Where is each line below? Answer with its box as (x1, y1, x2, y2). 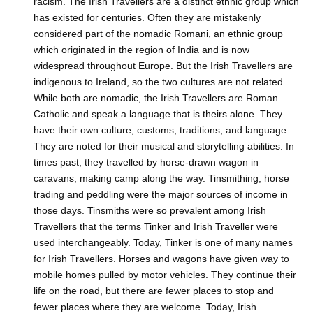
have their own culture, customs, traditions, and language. (34, 124, 289, 136)
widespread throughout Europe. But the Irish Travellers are (34, 60, 293, 72)
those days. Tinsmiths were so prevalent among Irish (34, 205, 266, 217)
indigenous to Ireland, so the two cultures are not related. (34, 76, 286, 88)
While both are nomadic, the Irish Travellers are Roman (34, 92, 278, 104)
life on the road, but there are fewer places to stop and (34, 285, 274, 297)
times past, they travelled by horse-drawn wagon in (34, 156, 259, 168)
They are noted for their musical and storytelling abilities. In (34, 140, 294, 152)
